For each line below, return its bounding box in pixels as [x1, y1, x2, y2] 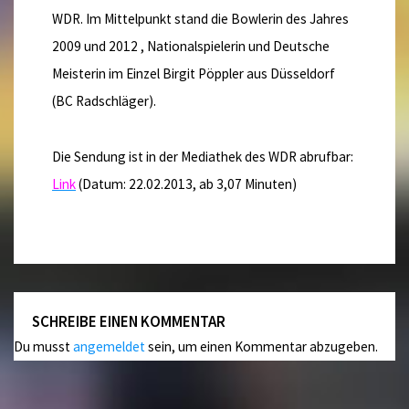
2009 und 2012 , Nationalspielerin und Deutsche [52, 37, 330, 55]
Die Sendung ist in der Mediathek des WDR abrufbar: [52, 147, 354, 165]
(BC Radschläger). [52, 91, 157, 110]
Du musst [14, 337, 74, 355]
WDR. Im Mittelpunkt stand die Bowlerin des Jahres [52, 9, 350, 27]
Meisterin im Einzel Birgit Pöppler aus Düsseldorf [52, 64, 336, 82]
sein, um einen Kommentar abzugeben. [145, 337, 379, 355]
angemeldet [73, 337, 146, 355]
